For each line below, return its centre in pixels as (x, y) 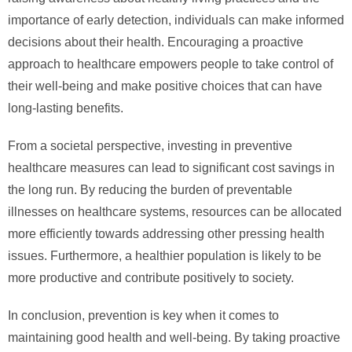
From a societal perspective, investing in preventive (150, 146)
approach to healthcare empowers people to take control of (170, 64)
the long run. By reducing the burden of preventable (150, 190)
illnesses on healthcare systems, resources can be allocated (175, 212)
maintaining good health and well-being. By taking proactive (174, 338)
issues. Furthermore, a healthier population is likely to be (165, 256)
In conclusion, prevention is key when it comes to (143, 316)
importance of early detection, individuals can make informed (176, 20)
